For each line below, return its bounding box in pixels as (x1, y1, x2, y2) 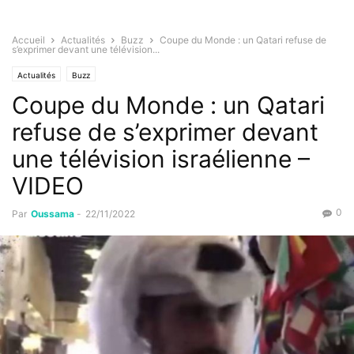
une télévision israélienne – (12, 145, 310, 174)
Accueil (12, 34, 45, 47)
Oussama (31, 208, 74, 220)
